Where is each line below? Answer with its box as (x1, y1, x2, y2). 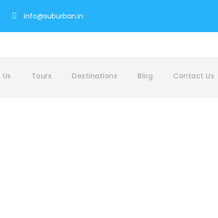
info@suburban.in (24, 11, 83, 21)
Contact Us (173, 71, 215, 81)
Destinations (72, 71, 118, 81)
